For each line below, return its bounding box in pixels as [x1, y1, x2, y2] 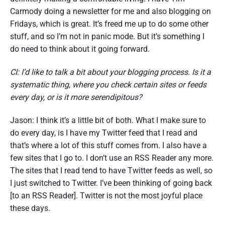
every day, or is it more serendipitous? [10, 92, 142, 102]
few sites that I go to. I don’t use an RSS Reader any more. [10, 153, 213, 163]
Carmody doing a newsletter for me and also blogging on [10, 7, 211, 17]
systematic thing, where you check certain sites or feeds [10, 80, 206, 90]
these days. [10, 203, 50, 213]
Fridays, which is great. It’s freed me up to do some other [10, 19, 208, 29]
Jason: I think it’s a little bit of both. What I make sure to [10, 116, 206, 126]
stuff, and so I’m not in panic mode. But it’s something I [10, 32, 204, 42]
